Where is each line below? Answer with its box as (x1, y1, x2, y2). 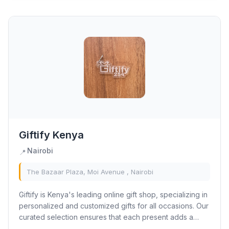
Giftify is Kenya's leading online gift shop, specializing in (19, 190, 208, 199)
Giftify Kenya (19, 129, 84, 141)
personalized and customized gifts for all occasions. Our (19, 201, 209, 210)
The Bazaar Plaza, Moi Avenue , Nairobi (27, 168, 153, 176)
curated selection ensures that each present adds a (19, 213, 193, 221)
